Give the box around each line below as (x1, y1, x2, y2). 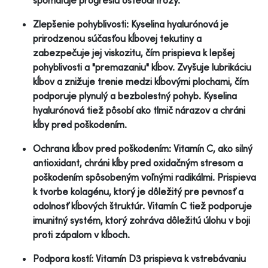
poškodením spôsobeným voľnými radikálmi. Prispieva (33, 170, 256, 183)
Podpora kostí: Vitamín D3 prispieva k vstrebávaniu (33, 252, 246, 264)
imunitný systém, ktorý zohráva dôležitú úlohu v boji (33, 214, 250, 226)
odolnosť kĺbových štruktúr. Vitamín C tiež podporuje (33, 199, 252, 212)
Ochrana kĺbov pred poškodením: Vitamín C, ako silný (33, 142, 252, 154)
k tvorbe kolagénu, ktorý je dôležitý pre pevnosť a (33, 185, 243, 197)
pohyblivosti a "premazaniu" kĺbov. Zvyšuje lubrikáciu (33, 60, 251, 73)
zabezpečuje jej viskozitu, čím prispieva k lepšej (33, 46, 234, 59)
